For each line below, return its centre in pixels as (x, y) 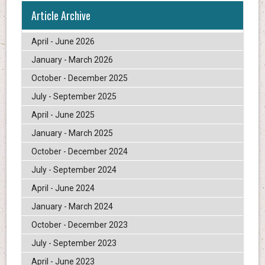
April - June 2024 (63, 188)
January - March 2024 (72, 206)
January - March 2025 (72, 133)
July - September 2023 (74, 243)
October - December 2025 (79, 78)
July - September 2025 (74, 96)
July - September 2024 (74, 169)
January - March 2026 (72, 59)
